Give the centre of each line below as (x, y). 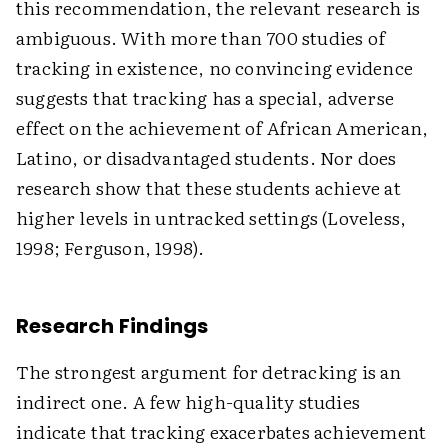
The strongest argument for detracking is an (209, 371)
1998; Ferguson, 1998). (110, 247)
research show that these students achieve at (208, 187)
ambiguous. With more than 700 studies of (201, 37)
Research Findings (112, 326)
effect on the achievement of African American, (222, 127)
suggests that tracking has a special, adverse (205, 97)
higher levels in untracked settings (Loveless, (211, 217)
